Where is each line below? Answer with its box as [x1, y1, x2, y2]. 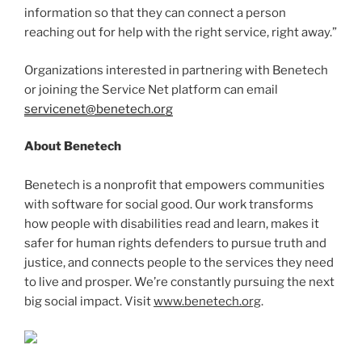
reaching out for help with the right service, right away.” [24, 25, 337, 40]
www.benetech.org [154, 294, 261, 309]
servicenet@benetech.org [24, 101, 173, 116]
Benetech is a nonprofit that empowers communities [24, 178, 325, 193]
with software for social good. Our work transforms [24, 197, 314, 213]
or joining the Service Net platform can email [24, 82, 278, 97]
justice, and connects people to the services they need [24, 255, 334, 271]
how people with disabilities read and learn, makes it [24, 217, 319, 232]
